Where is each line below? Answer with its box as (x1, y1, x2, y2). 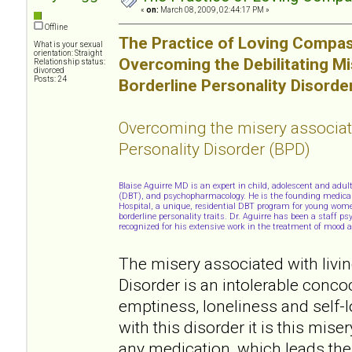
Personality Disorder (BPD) (119, 138, 310, 159)
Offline (43, 22, 68, 31)
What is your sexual (34, 39, 103, 49)
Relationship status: (34, 57, 105, 66)
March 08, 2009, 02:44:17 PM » (159, 5, 269, 14)
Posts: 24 (34, 74, 67, 83)
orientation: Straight (34, 48, 102, 57)
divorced (34, 65, 64, 75)
